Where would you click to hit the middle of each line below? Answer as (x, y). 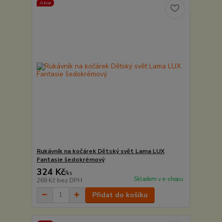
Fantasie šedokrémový (70, 159)
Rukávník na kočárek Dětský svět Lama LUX (100, 151)
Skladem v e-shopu (158, 179)
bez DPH (69, 180)
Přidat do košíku (120, 195)
